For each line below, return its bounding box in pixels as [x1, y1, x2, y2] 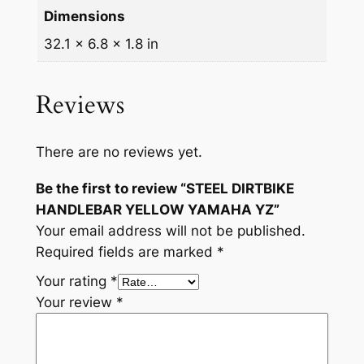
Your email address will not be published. [35, 223, 305, 240]
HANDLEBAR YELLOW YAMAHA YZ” [35, 201, 279, 219]
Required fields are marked [35, 244, 217, 261]
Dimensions [44, 8, 126, 25]
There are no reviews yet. [35, 144, 202, 161]
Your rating [35, 273, 110, 290]
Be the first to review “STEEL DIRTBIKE [35, 180, 294, 197]
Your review [35, 294, 116, 311]
